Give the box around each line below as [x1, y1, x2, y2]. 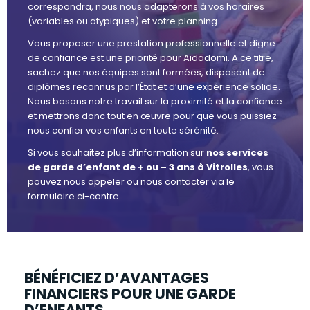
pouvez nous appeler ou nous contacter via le [28, 175, 235, 189]
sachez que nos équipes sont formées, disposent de [28, 66, 265, 80]
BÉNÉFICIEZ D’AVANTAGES [24, 268, 209, 289]
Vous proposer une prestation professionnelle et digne [28, 37, 275, 51]
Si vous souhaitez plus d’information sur [28, 146, 204, 160]
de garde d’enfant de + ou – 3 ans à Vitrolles [28, 161, 248, 174]
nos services [204, 146, 268, 160]
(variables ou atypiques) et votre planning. [28, 15, 219, 28]
